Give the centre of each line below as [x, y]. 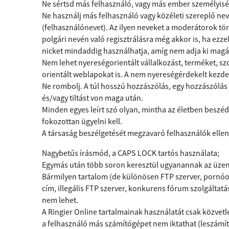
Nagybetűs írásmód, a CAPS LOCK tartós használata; [131, 153]
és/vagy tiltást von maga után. [93, 98]
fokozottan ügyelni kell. [82, 121]
